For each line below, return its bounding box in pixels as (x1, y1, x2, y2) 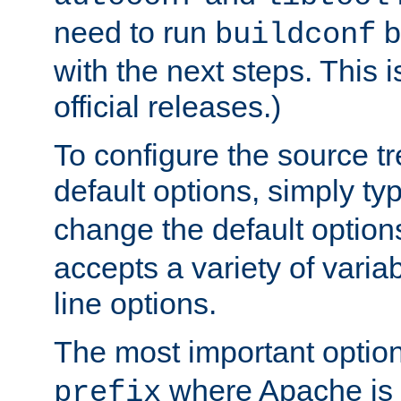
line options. (54, 286, 217, 321)
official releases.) (54, 90, 281, 124)
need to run (54, 15, 215, 50)
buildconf (215, 18, 376, 53)
